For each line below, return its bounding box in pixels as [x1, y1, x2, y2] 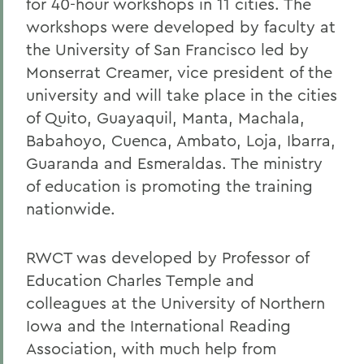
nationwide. [26, 198, 115, 219]
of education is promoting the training [26, 175, 313, 196]
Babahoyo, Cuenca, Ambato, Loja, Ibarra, [26, 130, 336, 150]
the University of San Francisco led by [26, 39, 309, 59]
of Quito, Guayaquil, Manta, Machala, [26, 107, 305, 128]
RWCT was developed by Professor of [26, 247, 309, 267]
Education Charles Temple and [26, 270, 254, 290]
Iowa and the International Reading [26, 315, 291, 336]
